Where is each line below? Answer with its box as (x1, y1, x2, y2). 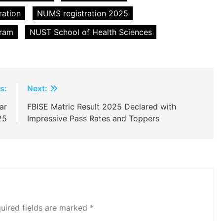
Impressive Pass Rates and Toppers (27, 113, 159, 124)
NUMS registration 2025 (37, 8, 128, 19)
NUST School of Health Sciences (30, 27, 152, 37)
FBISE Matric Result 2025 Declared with (27, 102, 176, 112)
